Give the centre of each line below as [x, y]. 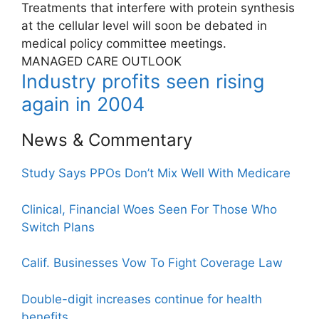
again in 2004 [83, 105]
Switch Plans [58, 227]
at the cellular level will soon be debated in [144, 26]
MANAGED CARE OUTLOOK [101, 62]
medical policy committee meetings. [124, 44]
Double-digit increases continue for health [142, 299]
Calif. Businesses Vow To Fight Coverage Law [152, 263]
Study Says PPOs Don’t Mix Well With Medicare [156, 173]
